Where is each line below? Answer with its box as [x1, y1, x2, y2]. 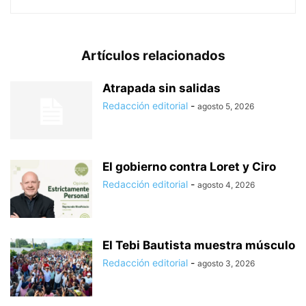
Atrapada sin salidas [102, 81, 221, 95]
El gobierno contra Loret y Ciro [102, 159, 276, 173]
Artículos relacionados [81, 47, 225, 64]
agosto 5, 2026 [197, 100, 254, 111]
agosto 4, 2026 [197, 179, 255, 190]
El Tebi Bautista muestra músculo [102, 238, 295, 252]
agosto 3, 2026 [197, 258, 255, 268]
